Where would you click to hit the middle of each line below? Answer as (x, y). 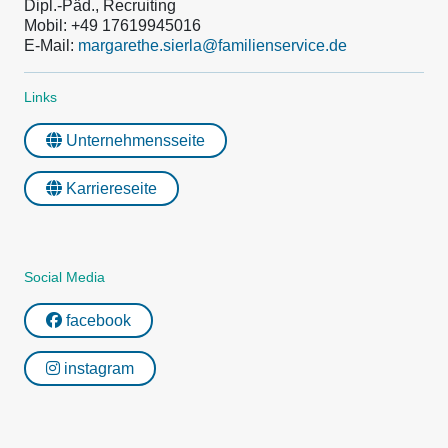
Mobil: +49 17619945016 (112, 25)
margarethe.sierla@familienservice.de (212, 45)
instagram (97, 368)
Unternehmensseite (133, 140)
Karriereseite (109, 188)
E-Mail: (51, 45)
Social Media (64, 277)
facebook (96, 320)
